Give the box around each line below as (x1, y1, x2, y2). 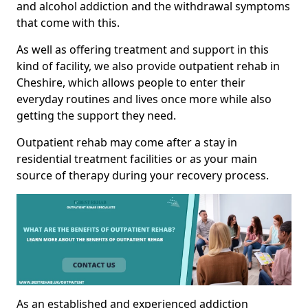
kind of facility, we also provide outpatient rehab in (16, 58, 280, 74)
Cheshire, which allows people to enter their (16, 75, 245, 90)
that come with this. (16, 15, 120, 30)
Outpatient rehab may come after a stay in (16, 135, 237, 150)
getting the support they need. (16, 108, 176, 123)
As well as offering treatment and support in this (16, 42, 269, 57)
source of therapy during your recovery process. (16, 168, 269, 183)
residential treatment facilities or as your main (16, 151, 257, 166)
